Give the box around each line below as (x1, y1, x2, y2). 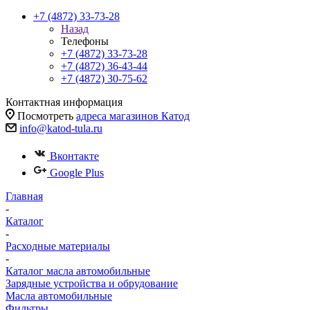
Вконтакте (50, 150, 99, 162)
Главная (6, 190, 43, 202)
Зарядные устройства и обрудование (6, 277, 178, 289)
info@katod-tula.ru (19, 122, 102, 134)
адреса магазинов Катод (76, 110, 190, 122)
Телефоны (61, 35, 109, 47)
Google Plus (50, 167, 104, 179)
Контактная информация (6, 96, 122, 108)
